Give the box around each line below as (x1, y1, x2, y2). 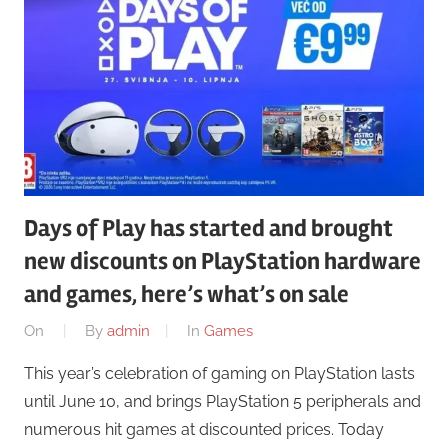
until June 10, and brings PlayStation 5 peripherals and (24, 392, 421, 411)
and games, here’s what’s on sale (24, 279, 349, 309)
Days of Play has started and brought (24, 213, 393, 243)
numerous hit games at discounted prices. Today (24, 420, 384, 439)
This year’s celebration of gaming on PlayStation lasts (24, 364, 415, 383)
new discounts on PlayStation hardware (24, 246, 421, 276)
